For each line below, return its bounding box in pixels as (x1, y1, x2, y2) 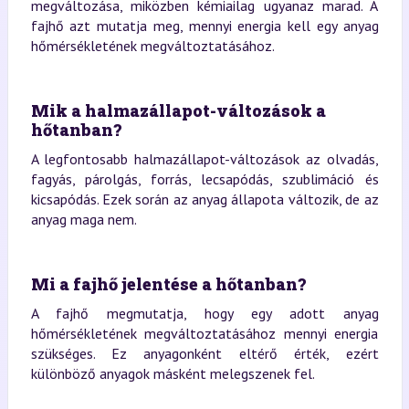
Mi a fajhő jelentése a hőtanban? (30, 272, 306, 295)
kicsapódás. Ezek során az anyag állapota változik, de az (30, 189, 379, 208)
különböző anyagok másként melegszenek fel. (30, 363, 315, 383)
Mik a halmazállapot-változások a (30, 99, 326, 121)
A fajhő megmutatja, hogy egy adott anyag (30, 303, 379, 322)
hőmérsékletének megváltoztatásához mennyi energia (30, 323, 379, 342)
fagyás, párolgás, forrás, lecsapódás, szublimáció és (30, 169, 379, 188)
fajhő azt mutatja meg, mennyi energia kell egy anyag (30, 16, 379, 35)
